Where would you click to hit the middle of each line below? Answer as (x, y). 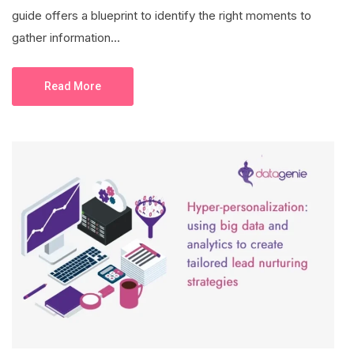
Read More (73, 87)
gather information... (66, 38)
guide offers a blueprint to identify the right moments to (162, 16)
